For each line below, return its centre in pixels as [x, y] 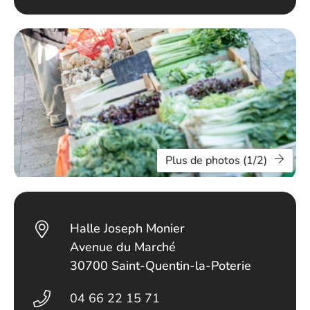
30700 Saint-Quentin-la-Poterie [161, 266]
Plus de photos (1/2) [216, 161]
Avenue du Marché [123, 247]
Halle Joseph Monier [128, 228]
